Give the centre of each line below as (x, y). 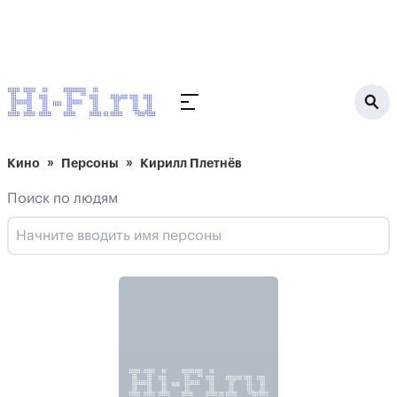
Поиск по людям (62, 198)
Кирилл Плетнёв (191, 163)
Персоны (90, 163)
